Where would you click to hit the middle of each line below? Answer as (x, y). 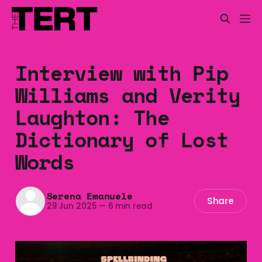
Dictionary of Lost (122, 139)
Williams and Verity (127, 95)
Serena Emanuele (89, 196)
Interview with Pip (122, 73)
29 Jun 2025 (71, 206)
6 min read (129, 206)
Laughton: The (92, 117)
